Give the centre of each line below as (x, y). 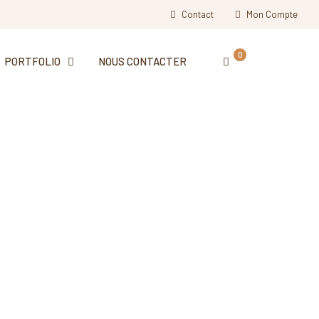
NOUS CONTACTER (142, 61)
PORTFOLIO (33, 61)
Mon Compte (272, 14)
